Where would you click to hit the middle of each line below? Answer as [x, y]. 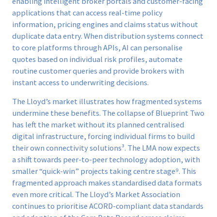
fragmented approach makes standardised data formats [107, 183]
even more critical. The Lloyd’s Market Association [96, 194]
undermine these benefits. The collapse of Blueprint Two [108, 113]
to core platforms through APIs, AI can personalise [97, 48]
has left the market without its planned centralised [98, 124]
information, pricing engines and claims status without [105, 25]
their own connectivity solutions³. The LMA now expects [106, 148]
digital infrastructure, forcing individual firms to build [103, 136]
